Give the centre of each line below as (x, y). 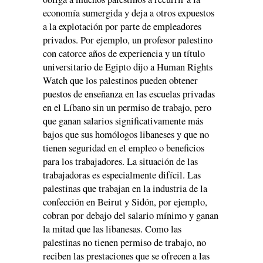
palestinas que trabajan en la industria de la (125, 188)
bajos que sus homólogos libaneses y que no (126, 134)
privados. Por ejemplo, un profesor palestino (128, 40)
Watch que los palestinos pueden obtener (120, 80)
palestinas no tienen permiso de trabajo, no (124, 242)
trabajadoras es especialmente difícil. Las (122, 175)
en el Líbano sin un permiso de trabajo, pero (127, 107)
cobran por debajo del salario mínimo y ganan (131, 215)
